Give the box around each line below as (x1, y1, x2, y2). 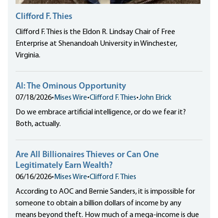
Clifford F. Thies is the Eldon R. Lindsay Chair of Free (16, 28, 175, 36)
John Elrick (139, 93, 171, 102)
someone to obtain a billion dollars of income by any (16, 199, 182, 207)
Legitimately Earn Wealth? (16, 161, 113, 170)
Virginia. (16, 51, 40, 59)
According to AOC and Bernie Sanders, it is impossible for (16, 187, 195, 196)
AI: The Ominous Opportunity (16, 81, 126, 91)
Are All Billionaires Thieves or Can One (16, 150, 159, 160)
